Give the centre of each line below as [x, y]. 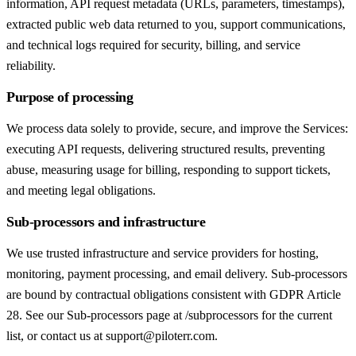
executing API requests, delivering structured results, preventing [166, 149]
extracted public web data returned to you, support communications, [176, 25]
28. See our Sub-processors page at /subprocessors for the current [169, 315]
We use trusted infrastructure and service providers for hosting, [163, 253]
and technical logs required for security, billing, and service [153, 45]
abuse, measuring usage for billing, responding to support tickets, [168, 170]
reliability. [31, 66]
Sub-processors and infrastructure [106, 222]
